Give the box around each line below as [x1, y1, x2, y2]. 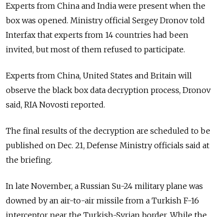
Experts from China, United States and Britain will [6, 70, 192, 80]
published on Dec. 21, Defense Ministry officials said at [6, 140, 209, 150]
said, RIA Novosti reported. [6, 99, 105, 109]
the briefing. [6, 155, 52, 165]
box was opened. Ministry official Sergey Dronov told [6, 15, 205, 25]
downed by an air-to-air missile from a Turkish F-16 [6, 195, 199, 205]
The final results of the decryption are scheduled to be [6, 125, 210, 136]
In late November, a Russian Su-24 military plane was [6, 181, 203, 191]
